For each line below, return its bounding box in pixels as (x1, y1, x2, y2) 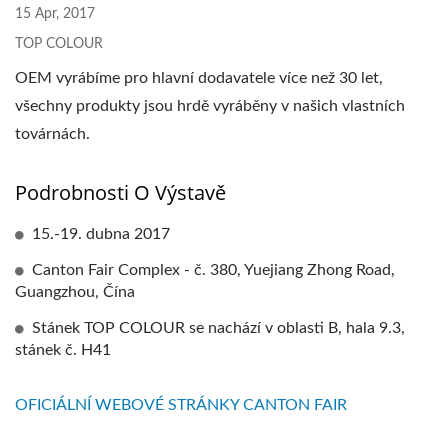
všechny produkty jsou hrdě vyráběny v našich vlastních (15, 98, 405, 114)
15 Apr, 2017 (15, 7, 95, 21)
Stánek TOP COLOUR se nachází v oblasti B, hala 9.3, (32, 320, 405, 336)
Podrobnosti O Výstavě (15, 179, 226, 206)
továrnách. (15, 126, 90, 142)
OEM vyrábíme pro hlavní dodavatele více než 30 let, (15, 70, 383, 86)
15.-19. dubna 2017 (32, 226, 170, 242)
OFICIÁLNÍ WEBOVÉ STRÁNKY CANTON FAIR (15, 397, 347, 413)
